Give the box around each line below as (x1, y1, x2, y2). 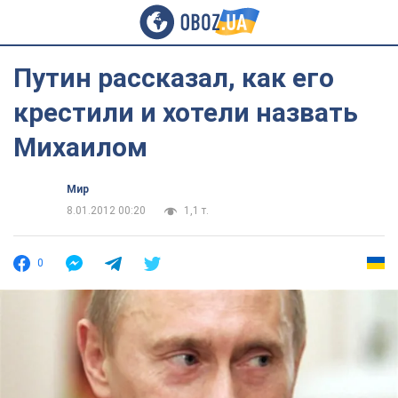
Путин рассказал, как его (13, 62, 334, 93)
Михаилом (13, 131, 147, 163)
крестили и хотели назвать (13, 97, 358, 128)
